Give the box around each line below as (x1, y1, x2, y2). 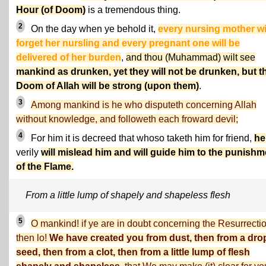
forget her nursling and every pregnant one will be (16, 38, 240, 48)
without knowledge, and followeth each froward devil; (16, 114, 238, 124)
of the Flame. (16, 161, 74, 172)
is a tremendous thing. (85, 5, 180, 15)
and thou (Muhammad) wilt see (126, 52, 255, 62)
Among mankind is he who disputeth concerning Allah (31, 100, 256, 110)
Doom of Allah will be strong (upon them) (16, 81, 199, 91)
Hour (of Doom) (16, 5, 85, 15)
